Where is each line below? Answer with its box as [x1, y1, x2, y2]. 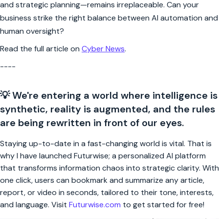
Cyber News [82, 43, 125, 54]
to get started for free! [121, 199, 204, 210]
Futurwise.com [69, 199, 121, 210]
